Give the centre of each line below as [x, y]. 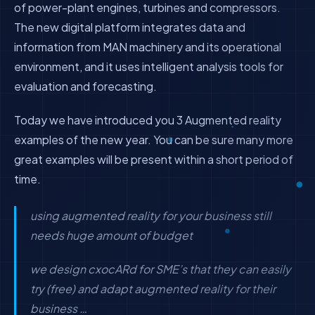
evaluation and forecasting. [85, 86]
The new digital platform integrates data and [130, 27]
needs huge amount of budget [111, 235]
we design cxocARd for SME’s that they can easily [161, 269]
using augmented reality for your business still [151, 216]
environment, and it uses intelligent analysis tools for [149, 66]
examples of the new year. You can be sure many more [154, 140]
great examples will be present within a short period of [154, 159]
